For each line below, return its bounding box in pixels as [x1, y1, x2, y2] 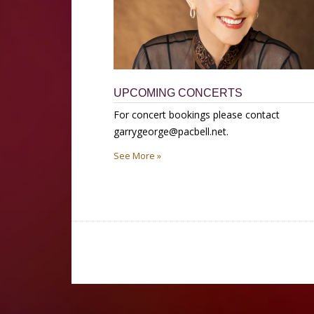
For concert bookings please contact [114, 107, 280, 121]
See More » [114, 149, 162, 162]
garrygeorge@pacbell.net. [114, 124, 235, 138]
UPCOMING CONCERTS [114, 86, 243, 99]
